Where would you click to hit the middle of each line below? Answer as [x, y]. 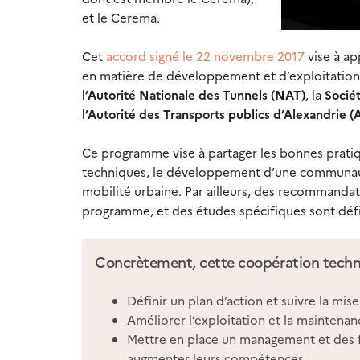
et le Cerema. [121, 18]
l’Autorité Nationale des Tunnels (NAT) [194, 95]
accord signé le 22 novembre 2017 [205, 56]
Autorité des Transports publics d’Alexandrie [217, 114]
